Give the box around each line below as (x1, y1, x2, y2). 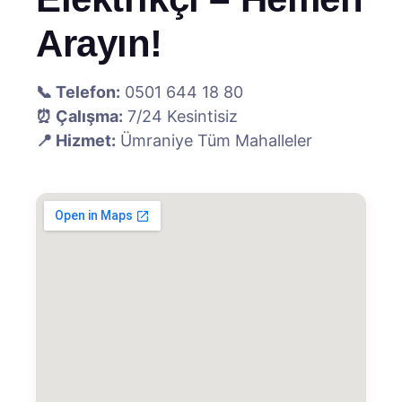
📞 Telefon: (36, 83, 120, 101)
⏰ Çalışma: (36, 107, 123, 126)
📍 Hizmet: (36, 131, 116, 150)
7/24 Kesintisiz (123, 107, 238, 126)
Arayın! (36, 22, 163, 65)
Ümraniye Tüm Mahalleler (116, 131, 312, 150)
